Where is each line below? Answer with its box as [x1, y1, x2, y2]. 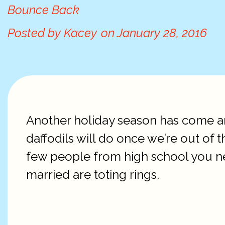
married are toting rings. [26, 167, 159, 182]
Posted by [8, 26, 61, 40]
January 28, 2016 [115, 26, 207, 40]
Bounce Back [8, 3, 79, 17]
